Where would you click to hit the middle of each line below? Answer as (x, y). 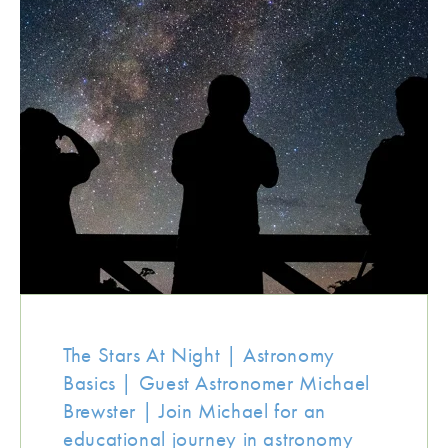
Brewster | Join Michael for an (194, 410)
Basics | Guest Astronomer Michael (216, 382)
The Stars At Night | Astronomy (199, 354)
